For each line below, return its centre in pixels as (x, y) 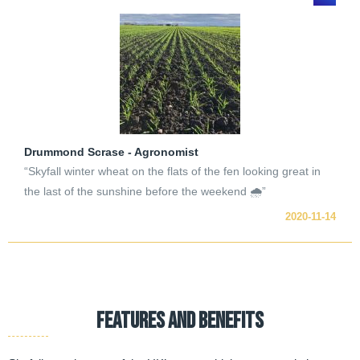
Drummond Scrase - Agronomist (111, 152)
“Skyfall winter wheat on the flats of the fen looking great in (172, 172)
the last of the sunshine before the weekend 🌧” (145, 192)
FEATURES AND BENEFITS (180, 321)
